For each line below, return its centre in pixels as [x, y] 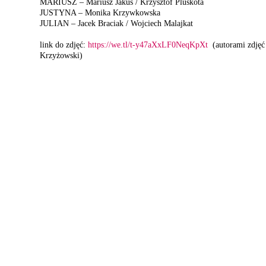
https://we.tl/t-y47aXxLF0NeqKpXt [148, 45]
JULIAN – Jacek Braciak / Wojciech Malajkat [116, 24]
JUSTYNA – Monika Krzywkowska [100, 13]
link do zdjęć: [64, 45]
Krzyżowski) [62, 56]
